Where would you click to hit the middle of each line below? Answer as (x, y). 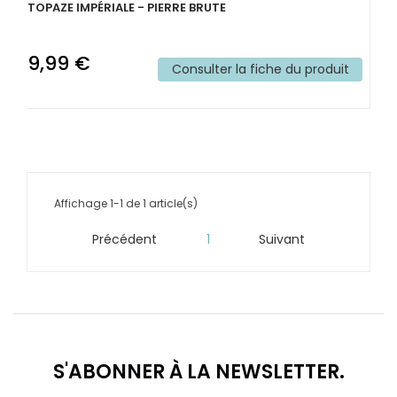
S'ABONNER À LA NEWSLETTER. (198, 371)
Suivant (282, 240)
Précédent (125, 240)
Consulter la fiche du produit (260, 70)
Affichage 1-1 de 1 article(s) (126, 204)
